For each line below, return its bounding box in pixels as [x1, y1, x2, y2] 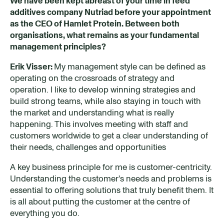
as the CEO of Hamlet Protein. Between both [10, 17, 179, 29]
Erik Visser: [10, 60, 54, 72]
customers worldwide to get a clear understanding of [10, 129, 208, 141]
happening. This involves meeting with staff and [10, 118, 188, 129]
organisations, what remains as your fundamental [10, 29, 199, 40]
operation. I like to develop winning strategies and [10, 83, 195, 95]
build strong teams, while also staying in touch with [10, 95, 201, 106]
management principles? [10, 40, 106, 52]
